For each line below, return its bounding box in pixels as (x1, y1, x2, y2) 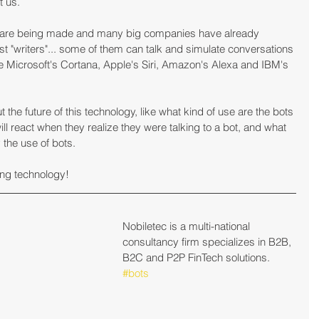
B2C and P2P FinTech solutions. (122, 250, 270, 264)
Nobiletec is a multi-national (122, 219, 253, 233)
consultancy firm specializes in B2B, (122, 234, 294, 249)
